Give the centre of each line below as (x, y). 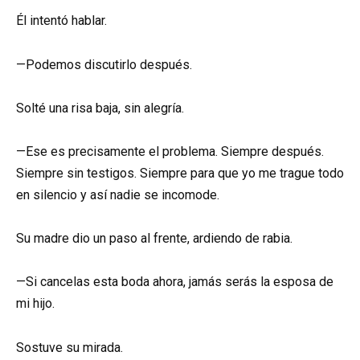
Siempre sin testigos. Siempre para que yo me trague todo (180, 173)
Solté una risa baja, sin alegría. (100, 108)
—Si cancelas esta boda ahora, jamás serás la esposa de (175, 282)
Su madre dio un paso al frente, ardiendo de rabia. (154, 239)
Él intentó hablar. (61, 21)
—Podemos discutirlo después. (104, 64)
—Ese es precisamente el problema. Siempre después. (170, 151)
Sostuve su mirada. (70, 347)
